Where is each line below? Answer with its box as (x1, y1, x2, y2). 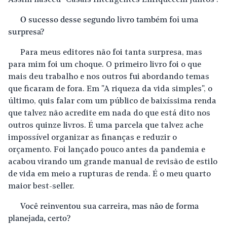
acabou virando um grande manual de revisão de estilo (8, 158, 217, 167)
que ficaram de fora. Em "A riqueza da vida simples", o (8, 85, 212, 94)
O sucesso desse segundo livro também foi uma (20, 16, 198, 25)
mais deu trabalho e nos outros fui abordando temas (8, 73, 209, 82)
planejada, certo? (8, 215, 70, 223)
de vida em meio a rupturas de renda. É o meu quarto (8, 170, 211, 179)
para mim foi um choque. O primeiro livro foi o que (8, 61, 201, 69)
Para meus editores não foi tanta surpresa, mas (20, 49, 202, 57)
